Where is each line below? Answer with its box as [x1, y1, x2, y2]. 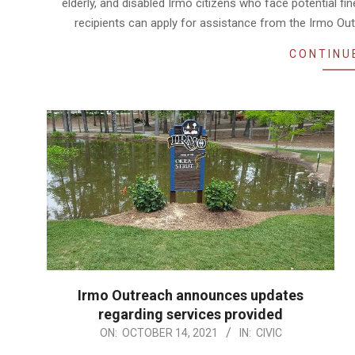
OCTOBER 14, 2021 [121, 326, 218, 339]
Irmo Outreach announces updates [78, 286, 303, 303]
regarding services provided [98, 305, 283, 323]
